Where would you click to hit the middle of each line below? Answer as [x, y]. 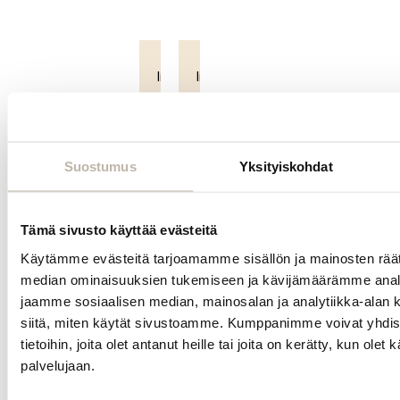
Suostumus [100, 166]
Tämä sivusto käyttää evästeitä [119, 229]
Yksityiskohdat [286, 166]
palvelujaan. [58, 365]
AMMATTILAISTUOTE [204, 147]
